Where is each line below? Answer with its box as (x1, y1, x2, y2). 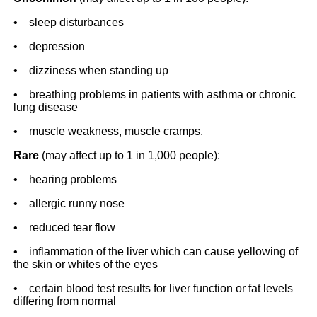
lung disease (13, 101, 78, 114)
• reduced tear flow (13, 221, 115, 234)
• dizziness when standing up (13, 64, 168, 77)
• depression (13, 40, 85, 53)
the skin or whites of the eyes (13, 258, 158, 271)
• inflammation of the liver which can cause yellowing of (13, 246, 298, 258)
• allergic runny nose (13, 197, 125, 210)
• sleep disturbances (13, 16, 124, 29)
